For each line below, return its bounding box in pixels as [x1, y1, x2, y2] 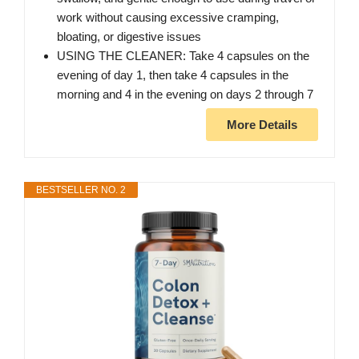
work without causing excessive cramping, [57, 10, 279, 25]
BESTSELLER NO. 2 [36, 184, 126, 196]
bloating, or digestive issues [57, 30, 201, 44]
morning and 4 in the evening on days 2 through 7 [57, 87, 313, 102]
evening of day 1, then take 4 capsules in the [57, 68, 288, 83]
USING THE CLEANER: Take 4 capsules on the [57, 49, 309, 63]
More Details [227, 118, 297, 132]
